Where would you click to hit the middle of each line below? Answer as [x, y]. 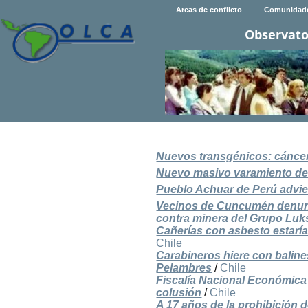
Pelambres [184, 268]
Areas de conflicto [209, 10]
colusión [179, 293]
